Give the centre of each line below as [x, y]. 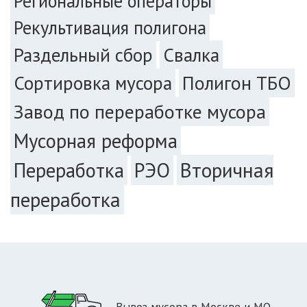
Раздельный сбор [83, 54]
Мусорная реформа [96, 140]
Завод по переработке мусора [140, 111]
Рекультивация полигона [110, 27]
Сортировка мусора [93, 83]
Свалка [191, 54]
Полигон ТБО [237, 83]
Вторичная [227, 170]
